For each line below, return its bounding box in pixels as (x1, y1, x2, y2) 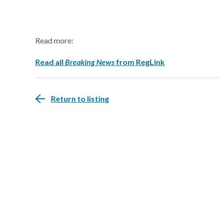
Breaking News (65, 57, 116, 66)
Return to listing (51, 94, 109, 103)
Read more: (35, 36, 73, 45)
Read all (35, 57, 65, 66)
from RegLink (116, 57, 165, 66)
